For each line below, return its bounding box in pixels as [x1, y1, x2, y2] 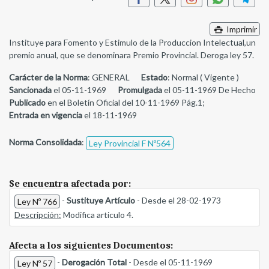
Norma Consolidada [9, 137, 82, 148]
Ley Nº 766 [17, 196, 57, 207]
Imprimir [224, 24, 257, 35]
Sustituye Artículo [67, 195, 135, 206]
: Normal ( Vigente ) [168, 72, 239, 83]
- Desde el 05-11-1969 [127, 257, 213, 268]
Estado [141, 72, 168, 83]
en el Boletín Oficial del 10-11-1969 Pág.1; [46, 97, 205, 108]
